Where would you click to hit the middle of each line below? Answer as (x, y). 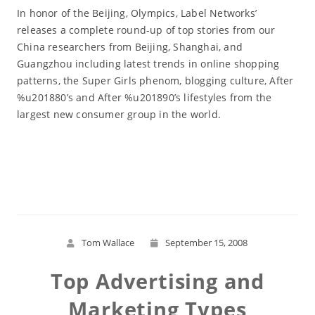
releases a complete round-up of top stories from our (146, 30)
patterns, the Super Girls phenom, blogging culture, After (155, 81)
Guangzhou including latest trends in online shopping (148, 64)
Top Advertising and (157, 281)
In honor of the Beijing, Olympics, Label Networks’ (136, 13)
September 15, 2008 (207, 243)
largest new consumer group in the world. (118, 114)
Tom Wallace (108, 243)
